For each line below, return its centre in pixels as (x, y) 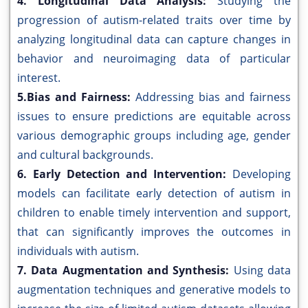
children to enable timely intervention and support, (154, 213)
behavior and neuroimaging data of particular (154, 59)
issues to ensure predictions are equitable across (154, 117)
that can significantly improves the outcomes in (154, 232)
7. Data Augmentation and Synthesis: (125, 271)
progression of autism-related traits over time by (154, 20)
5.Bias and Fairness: (76, 97)
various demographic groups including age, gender (154, 136)
